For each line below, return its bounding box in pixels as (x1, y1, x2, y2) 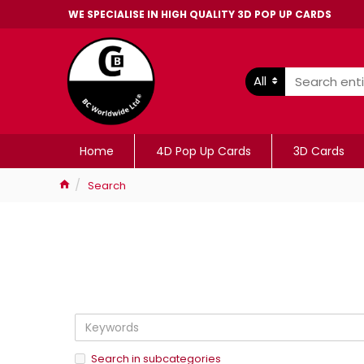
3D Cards (292, 142, 344, 159)
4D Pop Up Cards (155, 142, 251, 159)
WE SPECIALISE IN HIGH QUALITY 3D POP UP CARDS (68, 6, 331, 21)
